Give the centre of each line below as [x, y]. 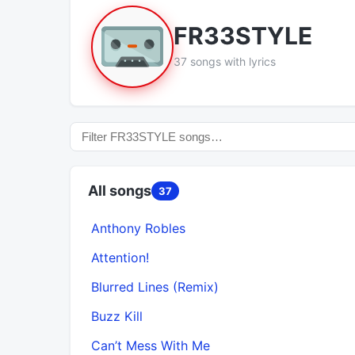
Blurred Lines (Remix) [155, 286]
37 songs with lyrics [225, 62]
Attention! [120, 257]
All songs [120, 190]
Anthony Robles [138, 228]
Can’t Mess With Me [151, 345]
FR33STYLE [243, 36]
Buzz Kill [117, 316]
